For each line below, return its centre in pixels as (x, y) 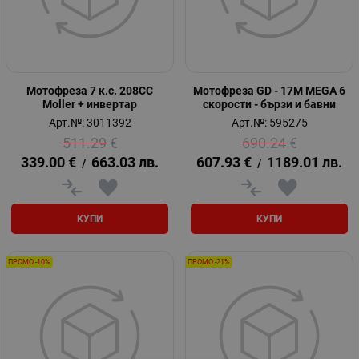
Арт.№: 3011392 (90, 123)
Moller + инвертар (90, 105)
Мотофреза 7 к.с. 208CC (90, 91)
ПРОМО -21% (209, 262)
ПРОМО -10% (29, 262)
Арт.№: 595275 (269, 123)
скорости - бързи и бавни (269, 105)
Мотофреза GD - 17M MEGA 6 (269, 91)
